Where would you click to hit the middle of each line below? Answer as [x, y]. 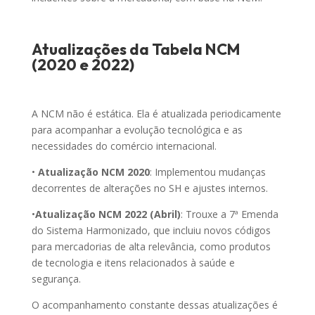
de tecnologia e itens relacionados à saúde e [133, 263]
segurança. [56, 279]
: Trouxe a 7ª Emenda [229, 214]
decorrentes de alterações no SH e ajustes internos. [149, 188]
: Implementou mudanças [207, 172]
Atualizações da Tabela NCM [135, 50]
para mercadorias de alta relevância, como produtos [151, 247]
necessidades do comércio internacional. [124, 146]
